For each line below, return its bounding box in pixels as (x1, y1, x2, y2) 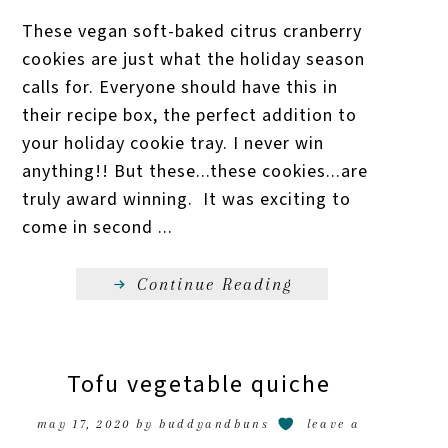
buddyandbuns (159, 416, 270, 431)
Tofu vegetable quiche (66, 368, 331, 400)
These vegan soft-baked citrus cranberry (22, 19, 363, 43)
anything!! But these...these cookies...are (22, 159, 369, 183)
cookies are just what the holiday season (22, 47, 366, 71)
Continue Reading (137, 273, 294, 294)
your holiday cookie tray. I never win (22, 131, 325, 155)
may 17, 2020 (36, 416, 131, 431)
